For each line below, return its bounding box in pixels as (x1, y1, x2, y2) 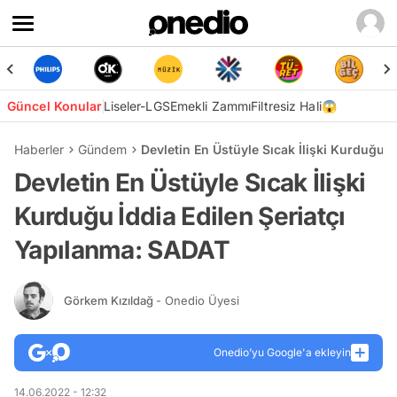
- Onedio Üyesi (156, 292, 239, 307)
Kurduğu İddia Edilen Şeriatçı (14, 201, 346, 231)
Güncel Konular (7, 98, 103, 113)
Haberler (14, 142, 64, 157)
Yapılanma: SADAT (14, 235, 230, 265)
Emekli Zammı (169, 98, 252, 113)
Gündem (78, 142, 127, 157)
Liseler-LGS (103, 98, 170, 113)
